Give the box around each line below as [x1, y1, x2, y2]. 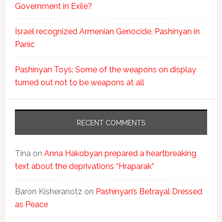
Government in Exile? [14, 1, 92, 11]
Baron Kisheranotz [14, 187, 82, 197]
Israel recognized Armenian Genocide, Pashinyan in [14, 27, 200, 37]
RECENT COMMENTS [76, 119, 145, 127]
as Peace [14, 200, 48, 210]
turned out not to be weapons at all [14, 78, 144, 88]
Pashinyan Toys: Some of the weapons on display [14, 65, 196, 75]
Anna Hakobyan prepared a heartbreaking [44, 149, 196, 159]
